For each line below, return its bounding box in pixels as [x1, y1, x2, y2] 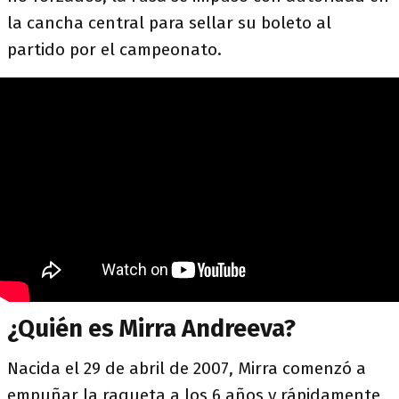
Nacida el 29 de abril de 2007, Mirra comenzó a [7, 358, 366, 379]
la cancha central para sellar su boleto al [7, 12, 331, 33]
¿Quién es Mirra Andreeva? [7, 314, 301, 343]
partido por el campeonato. [7, 39, 222, 60]
